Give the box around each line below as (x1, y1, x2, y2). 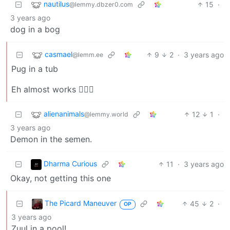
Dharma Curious (44, 159, 97, 168)
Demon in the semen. (10, 134, 92, 145)
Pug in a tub (11, 64, 58, 74)
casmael (45, 50, 72, 59)
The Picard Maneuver (45, 199, 117, 208)
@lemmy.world (84, 110, 128, 119)
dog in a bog (10, 24, 60, 35)
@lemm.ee (72, 51, 103, 59)
